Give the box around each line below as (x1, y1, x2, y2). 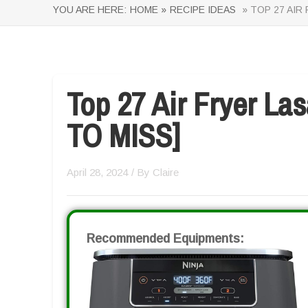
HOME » (130, 4, 166, 15)
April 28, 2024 (67, 166, 128, 178)
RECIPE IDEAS (170, 4, 236, 15)
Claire (153, 166, 179, 178)
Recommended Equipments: (87, 232, 244, 245)
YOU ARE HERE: (53, 4, 126, 15)
